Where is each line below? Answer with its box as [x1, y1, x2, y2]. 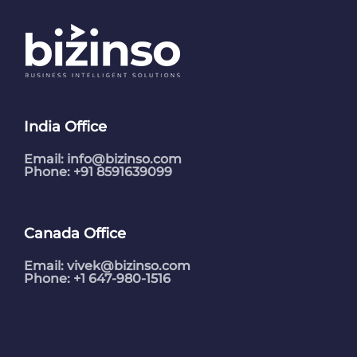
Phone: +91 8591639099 [24, 163, 172, 179]
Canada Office [24, 224, 126, 242]
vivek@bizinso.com [67, 257, 190, 273]
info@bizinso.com [67, 151, 182, 167]
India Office [24, 117, 107, 135]
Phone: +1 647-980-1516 [24, 270, 171, 286]
